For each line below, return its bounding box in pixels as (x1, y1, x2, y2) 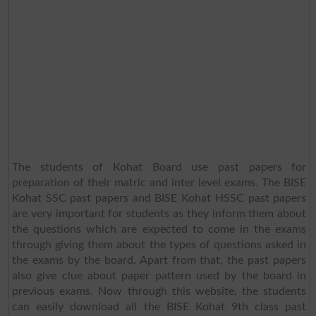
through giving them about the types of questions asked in (11, 238, 307, 250)
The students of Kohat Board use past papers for (11, 161, 307, 173)
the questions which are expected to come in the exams (11, 223, 307, 235)
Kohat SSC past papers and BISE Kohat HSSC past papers (11, 192, 307, 204)
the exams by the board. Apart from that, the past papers (11, 254, 307, 266)
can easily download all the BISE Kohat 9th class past (11, 300, 307, 312)
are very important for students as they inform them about (11, 207, 307, 219)
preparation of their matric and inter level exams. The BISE (11, 176, 307, 188)
